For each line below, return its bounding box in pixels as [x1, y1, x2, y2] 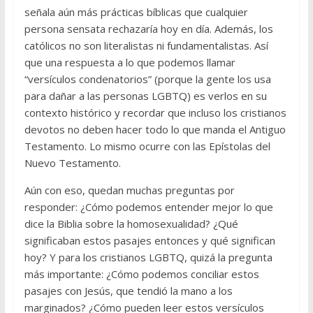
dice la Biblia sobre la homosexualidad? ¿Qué [24, 216, 238, 231]
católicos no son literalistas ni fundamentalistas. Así [24, 38, 268, 52]
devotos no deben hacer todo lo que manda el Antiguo [24, 122, 286, 136]
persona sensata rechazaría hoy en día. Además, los [24, 21, 273, 36]
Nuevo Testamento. [24, 155, 121, 170]
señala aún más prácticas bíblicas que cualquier [24, 4, 248, 19]
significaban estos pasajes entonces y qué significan [24, 233, 275, 247]
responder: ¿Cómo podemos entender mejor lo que [24, 199, 273, 214]
